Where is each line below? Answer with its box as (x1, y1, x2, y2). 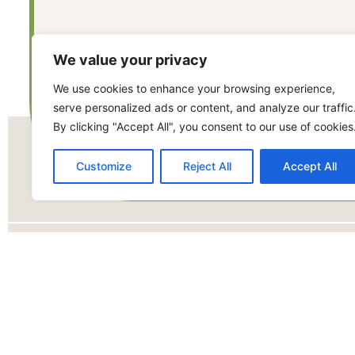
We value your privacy (53, 52, 208, 68)
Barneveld (280, 295, 346, 315)
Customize (75, 159, 132, 173)
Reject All (182, 159, 231, 173)
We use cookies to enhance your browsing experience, (53, 82, 335, 95)
